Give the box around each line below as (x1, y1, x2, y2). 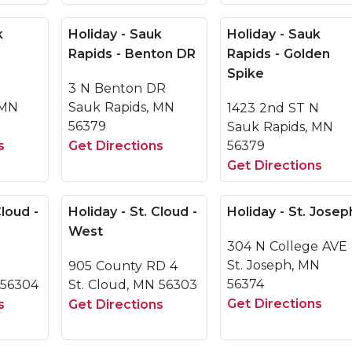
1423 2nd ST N (227, 101, 319, 115)
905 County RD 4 (68, 258, 178, 273)
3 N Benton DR (68, 81, 166, 96)
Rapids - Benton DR (68, 46, 196, 61)
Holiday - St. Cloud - (68, 204, 197, 219)
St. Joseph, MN (227, 258, 320, 273)
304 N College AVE (227, 239, 347, 254)
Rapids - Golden (227, 46, 330, 61)
